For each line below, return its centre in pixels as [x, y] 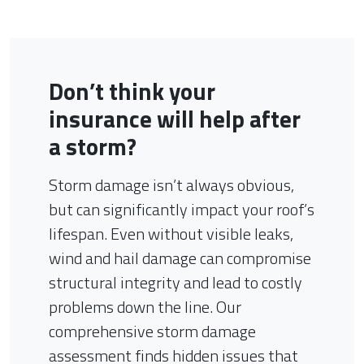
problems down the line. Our [145, 307]
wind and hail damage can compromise [180, 258]
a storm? [93, 146]
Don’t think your [132, 91]
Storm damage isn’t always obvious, [171, 185]
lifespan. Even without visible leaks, [171, 234]
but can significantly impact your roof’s [182, 209]
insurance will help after [175, 119]
